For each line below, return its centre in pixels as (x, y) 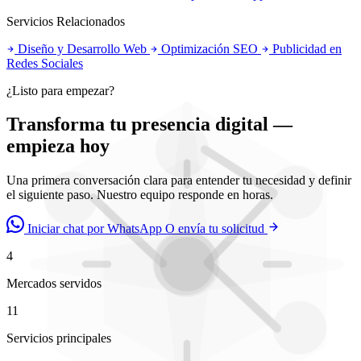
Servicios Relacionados (66, 21)
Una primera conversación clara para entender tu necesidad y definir (179, 180)
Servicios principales (59, 338)
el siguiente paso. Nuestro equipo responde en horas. (140, 195)
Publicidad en (305, 48)
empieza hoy (58, 146)
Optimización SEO (210, 48)
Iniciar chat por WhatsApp (95, 229)
